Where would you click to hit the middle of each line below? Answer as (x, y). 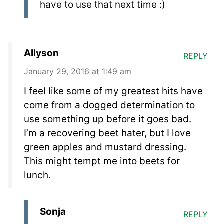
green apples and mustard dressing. (105, 147)
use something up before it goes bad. (108, 119)
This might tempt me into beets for (102, 161)
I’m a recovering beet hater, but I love (107, 133)
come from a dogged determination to (109, 105)
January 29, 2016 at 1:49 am (78, 71)
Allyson (41, 53)
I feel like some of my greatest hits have (113, 91)
